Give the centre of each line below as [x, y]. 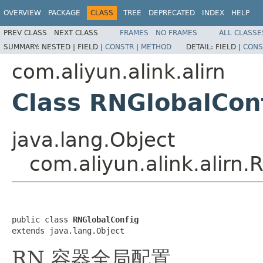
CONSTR [119, 47]
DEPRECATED [172, 13]
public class [42, 219]
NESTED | [60, 47]
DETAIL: [201, 47]
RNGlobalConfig [106, 219]
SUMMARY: [23, 47]
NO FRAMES [176, 33]
